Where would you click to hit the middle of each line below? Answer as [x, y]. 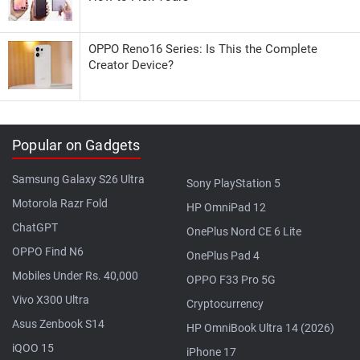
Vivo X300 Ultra [51, 299]
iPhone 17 [211, 352]
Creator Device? [131, 65]
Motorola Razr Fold [60, 203]
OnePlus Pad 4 [223, 255]
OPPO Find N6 [48, 251]
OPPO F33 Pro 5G [231, 279]
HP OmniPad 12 [226, 207]
